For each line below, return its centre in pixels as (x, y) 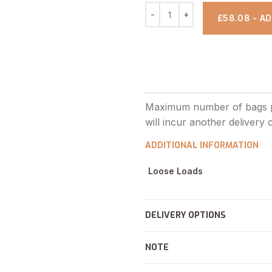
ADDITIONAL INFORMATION (202, 145)
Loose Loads (175, 171)
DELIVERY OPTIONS (185, 215)
